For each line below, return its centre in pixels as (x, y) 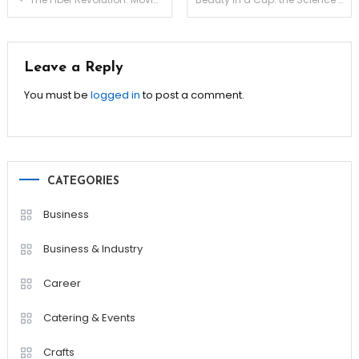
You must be (57, 95)
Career (62, 284)
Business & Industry (93, 249)
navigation (66, 35)
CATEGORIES (83, 182)
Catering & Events (89, 318)
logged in (115, 95)
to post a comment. (192, 95)
